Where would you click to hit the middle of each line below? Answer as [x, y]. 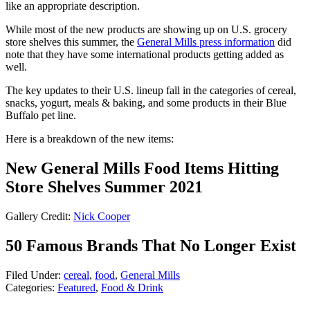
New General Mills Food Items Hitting [142, 168]
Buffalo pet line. [41, 116]
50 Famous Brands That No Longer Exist [151, 246]
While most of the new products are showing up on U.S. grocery [146, 30]
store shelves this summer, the [71, 42]
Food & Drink [132, 288]
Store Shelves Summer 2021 [104, 187]
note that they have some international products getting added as [145, 55]
